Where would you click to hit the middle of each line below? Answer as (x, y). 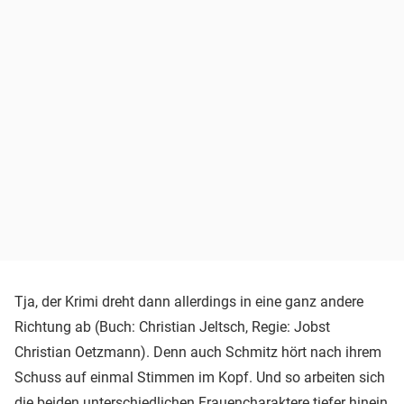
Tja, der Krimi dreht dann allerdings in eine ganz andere (189, 301)
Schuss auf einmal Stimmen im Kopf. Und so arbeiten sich (200, 377)
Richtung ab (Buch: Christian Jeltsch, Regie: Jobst (172, 326)
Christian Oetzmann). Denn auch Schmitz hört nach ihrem (198, 352)
